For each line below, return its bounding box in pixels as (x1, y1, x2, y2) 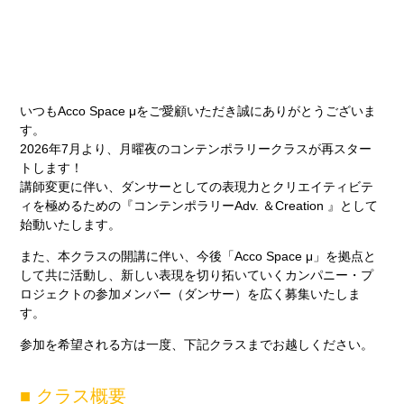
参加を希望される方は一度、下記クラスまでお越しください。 (20, 337, 374, 353)
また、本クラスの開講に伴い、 (20, 248, 197, 263)
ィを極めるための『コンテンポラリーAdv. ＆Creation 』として (20, 197, 379, 213)
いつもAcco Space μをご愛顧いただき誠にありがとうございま (20, 103, 377, 118)
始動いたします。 (20, 216, 122, 232)
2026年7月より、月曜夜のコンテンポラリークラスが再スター (20, 141, 372, 156)
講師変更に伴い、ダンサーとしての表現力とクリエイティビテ (20, 179, 374, 194)
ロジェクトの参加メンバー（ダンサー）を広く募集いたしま (20, 286, 362, 301)
